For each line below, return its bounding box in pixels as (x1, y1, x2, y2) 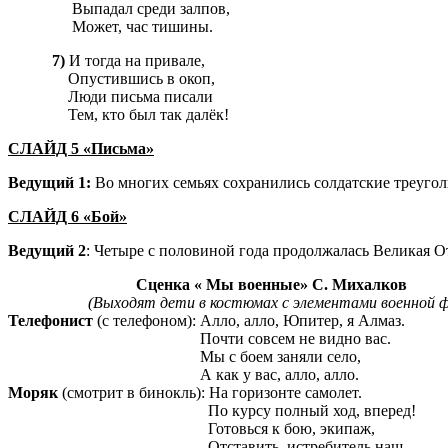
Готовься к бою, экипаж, (8, 420, 375, 438)
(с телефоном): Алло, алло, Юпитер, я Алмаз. (93, 312, 405, 330)
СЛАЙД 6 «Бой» (8, 208, 127, 226)
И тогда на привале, (69, 52, 205, 70)
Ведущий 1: (8, 174, 95, 192)
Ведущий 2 (8, 242, 86, 260)
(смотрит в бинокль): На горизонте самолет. (58, 384, 362, 402)
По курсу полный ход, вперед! (8, 402, 416, 420)
